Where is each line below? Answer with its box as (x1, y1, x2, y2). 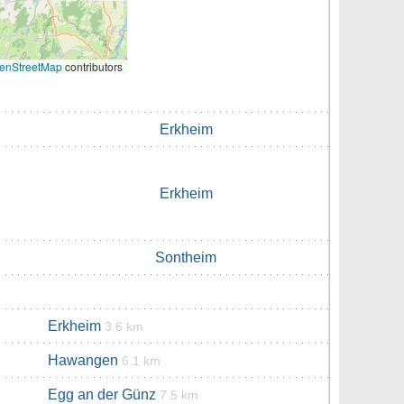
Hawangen (48, 353, 118, 369)
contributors (62, 59, 123, 75)
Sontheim (155, 250, 216, 266)
